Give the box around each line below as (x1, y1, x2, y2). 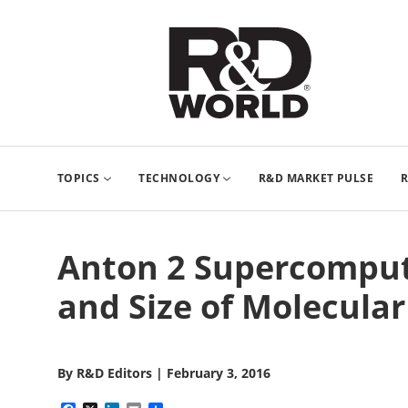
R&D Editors (76, 364, 152, 382)
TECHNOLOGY (138, 170, 220, 186)
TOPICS (57, 170, 100, 186)
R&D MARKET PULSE (258, 170, 374, 186)
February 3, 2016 (167, 364, 270, 382)
